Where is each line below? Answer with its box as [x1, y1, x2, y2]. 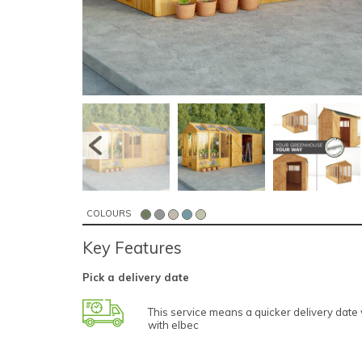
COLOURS [86, 208, 131, 220]
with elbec [148, 318, 200, 331]
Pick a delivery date [82, 271, 189, 284]
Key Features [82, 238, 182, 259]
